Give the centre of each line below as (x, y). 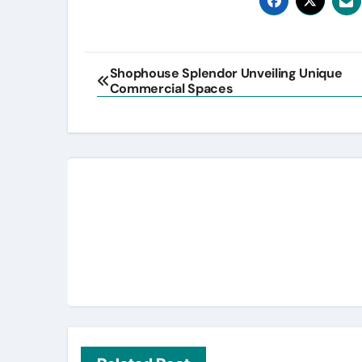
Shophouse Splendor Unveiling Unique (226, 73)
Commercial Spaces (171, 88)
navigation (147, 101)
